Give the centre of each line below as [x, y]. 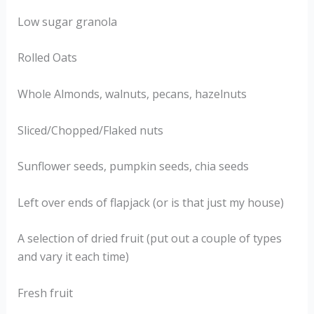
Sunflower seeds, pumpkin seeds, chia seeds [133, 166]
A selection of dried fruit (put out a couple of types [149, 239]
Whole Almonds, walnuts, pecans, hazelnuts [132, 94]
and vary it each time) [73, 257]
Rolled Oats [47, 58]
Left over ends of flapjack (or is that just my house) [150, 202]
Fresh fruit [45, 293]
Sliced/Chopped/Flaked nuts [91, 130]
